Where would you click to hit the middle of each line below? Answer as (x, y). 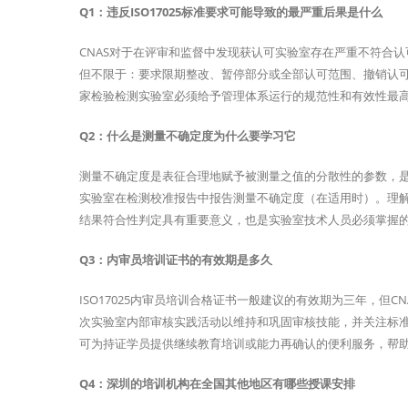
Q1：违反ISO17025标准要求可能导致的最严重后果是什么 (231, 12)
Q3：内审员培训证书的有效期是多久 (176, 260)
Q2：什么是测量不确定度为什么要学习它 (188, 136)
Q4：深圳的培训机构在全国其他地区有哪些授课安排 (217, 384)
